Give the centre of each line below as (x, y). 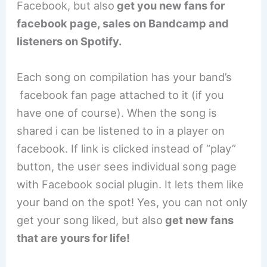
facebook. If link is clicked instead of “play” (127, 148)
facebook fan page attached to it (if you (121, 94)
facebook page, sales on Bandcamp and (123, 24)
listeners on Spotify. (69, 41)
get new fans (198, 220)
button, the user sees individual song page (127, 166)
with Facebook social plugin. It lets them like (131, 184)
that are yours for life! (74, 237)
